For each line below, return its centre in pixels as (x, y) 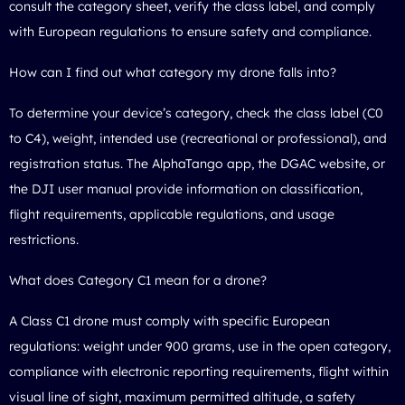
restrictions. (44, 239)
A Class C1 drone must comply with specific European (170, 320)
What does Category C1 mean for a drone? (138, 280)
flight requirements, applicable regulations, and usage (172, 214)
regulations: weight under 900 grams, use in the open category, (200, 346)
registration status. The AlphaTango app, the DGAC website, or (197, 163)
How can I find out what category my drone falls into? (173, 72)
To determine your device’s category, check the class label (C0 (196, 113)
